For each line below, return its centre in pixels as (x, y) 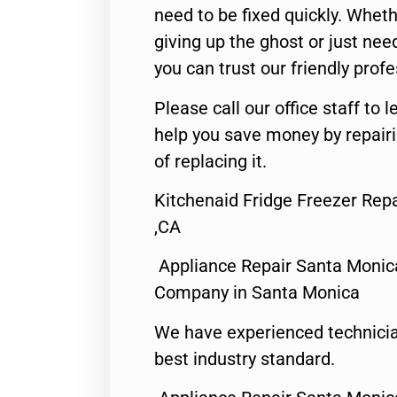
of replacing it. (210, 161)
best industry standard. (245, 358)
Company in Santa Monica (257, 293)
